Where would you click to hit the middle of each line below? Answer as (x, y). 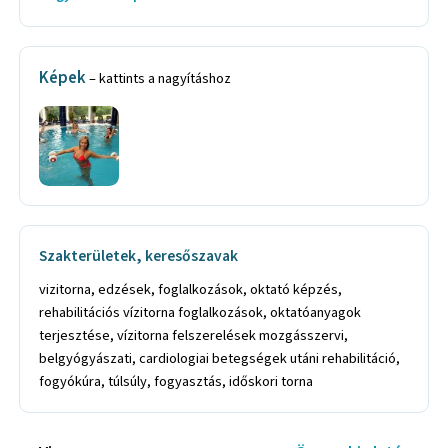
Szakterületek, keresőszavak (139, 256)
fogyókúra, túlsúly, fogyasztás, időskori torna (176, 381)
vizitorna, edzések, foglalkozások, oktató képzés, (191, 289)
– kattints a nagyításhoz (160, 79)
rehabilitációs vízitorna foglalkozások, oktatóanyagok (200, 312)
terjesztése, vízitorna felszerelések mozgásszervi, (194, 335)
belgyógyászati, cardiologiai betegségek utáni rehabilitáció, (220, 358)
